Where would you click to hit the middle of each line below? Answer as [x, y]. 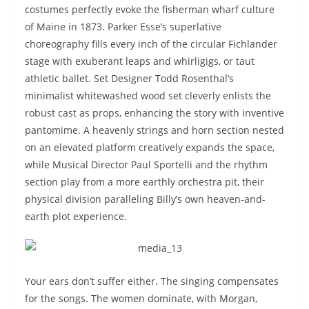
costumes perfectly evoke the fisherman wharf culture [150, 9]
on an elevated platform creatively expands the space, [150, 147]
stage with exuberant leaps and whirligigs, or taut [140, 61]
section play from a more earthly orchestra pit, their [144, 182]
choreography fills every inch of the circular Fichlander [151, 44]
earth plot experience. [76, 216]
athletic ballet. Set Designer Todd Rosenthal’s [129, 78]
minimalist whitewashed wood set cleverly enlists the [148, 96]
